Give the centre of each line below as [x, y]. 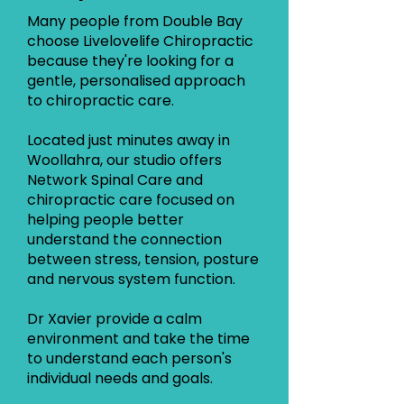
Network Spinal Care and [115, 180]
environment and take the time [138, 339]
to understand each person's [129, 358]
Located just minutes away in [129, 140]
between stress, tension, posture [143, 259]
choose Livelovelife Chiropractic [140, 41]
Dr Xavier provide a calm [115, 319]
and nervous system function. [131, 279]
